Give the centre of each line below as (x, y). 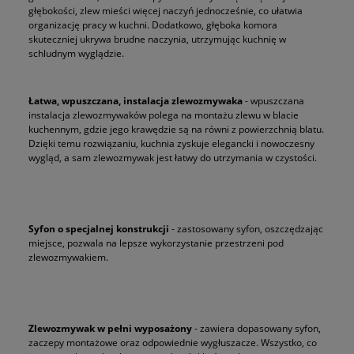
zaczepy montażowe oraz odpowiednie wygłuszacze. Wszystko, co (173, 342)
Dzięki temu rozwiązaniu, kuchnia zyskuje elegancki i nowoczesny (171, 143)
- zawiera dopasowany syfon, (256, 328)
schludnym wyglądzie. (76, 53)
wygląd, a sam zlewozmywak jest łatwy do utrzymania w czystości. (173, 157)
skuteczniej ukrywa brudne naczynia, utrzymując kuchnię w (157, 39)
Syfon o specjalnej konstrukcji (99, 228)
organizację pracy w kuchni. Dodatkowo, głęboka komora (153, 24)
